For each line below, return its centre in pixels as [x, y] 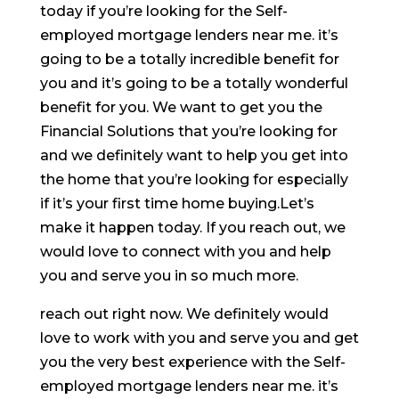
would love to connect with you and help [185, 251]
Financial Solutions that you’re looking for [188, 131]
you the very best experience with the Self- [192, 362]
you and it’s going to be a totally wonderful [194, 83]
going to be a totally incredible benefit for [189, 59]
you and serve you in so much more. [169, 275]
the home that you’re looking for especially [194, 179]
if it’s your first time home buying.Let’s [177, 203]
